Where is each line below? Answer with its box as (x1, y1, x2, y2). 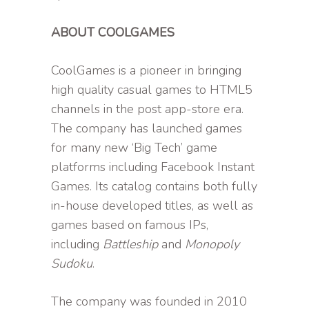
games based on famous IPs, (51, 217, 208, 234)
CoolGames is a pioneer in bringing (51, 62, 241, 79)
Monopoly (185, 236, 239, 253)
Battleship (103, 236, 158, 253)
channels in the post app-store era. (51, 101, 243, 118)
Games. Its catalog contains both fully (51, 178, 257, 195)
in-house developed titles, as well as (51, 197, 253, 215)
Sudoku (51, 255, 92, 272)
